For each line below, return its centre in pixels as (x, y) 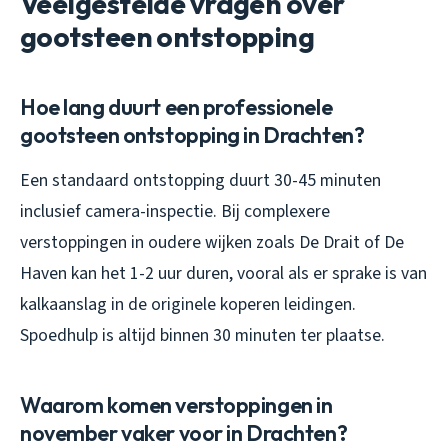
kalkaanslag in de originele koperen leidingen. (188, 304)
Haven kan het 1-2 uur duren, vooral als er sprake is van (223, 273)
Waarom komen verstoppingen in (176, 404)
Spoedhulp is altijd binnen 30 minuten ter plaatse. (202, 335)
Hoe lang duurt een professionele (176, 106)
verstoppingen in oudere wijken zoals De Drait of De (212, 242)
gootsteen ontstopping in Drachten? (192, 134)
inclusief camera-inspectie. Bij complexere (175, 211)
